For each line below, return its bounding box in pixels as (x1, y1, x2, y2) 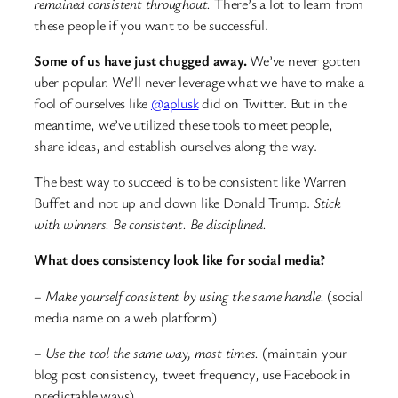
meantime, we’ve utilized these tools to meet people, (34, 114, 333, 134)
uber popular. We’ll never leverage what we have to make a (34, 71, 364, 92)
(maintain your (259, 342, 347, 362)
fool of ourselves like (34, 92, 151, 113)
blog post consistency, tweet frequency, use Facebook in (34, 363, 351, 384)
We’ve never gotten (246, 50, 361, 70)
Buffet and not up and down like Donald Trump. (34, 193, 311, 213)
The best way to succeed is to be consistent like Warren (34, 171, 346, 192)
